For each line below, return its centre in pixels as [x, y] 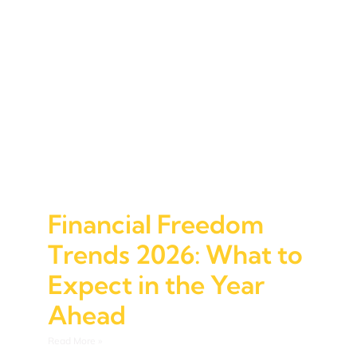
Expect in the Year [156, 284]
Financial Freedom [156, 224]
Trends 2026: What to [175, 254]
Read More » [75, 340]
